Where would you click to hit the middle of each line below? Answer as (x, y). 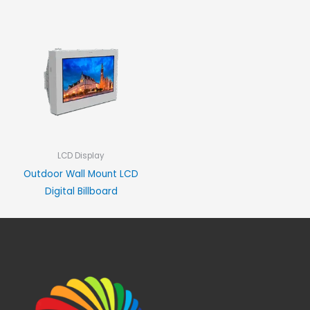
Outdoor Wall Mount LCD (81, 174)
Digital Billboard (81, 191)
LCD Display (81, 155)
